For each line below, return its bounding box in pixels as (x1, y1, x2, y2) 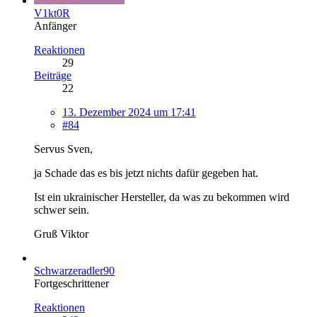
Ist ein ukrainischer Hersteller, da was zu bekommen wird (34, 190, 289, 203)
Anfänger (34, 19, 76, 32)
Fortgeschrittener (34, 277, 109, 289)
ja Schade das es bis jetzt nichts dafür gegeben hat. (34, 166, 258, 179)
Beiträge (34, 69, 71, 81)
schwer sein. (34, 203, 89, 216)
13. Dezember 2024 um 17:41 (62, 105, 196, 118)
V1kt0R (34, 6, 70, 19)
